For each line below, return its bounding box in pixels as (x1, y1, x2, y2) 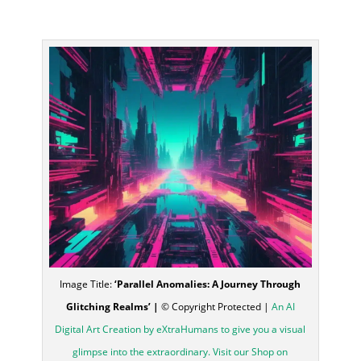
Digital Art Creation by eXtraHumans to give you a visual (55, 322, 306, 337)
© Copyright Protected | (158, 300, 269, 314)
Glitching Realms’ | (65, 300, 159, 314)
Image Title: (60, 277, 113, 292)
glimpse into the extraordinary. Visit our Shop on (73, 345, 288, 359)
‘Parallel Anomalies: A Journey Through (112, 277, 301, 292)
